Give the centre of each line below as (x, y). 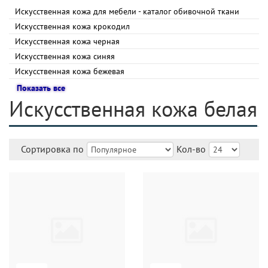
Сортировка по (52, 149)
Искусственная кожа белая (133, 109)
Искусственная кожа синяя (65, 56)
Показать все (41, 88)
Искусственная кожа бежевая (70, 71)
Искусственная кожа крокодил (72, 26)
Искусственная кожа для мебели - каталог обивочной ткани (127, 11)
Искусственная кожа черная (67, 41)
